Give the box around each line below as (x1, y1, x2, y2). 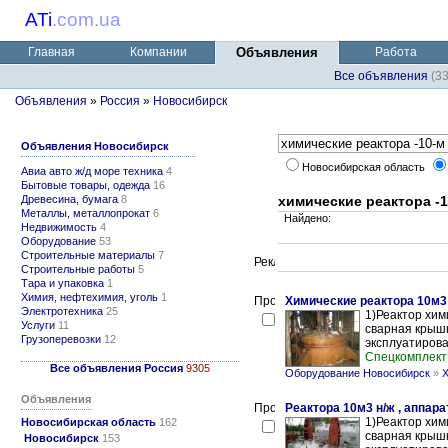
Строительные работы (21, 263, 135, 275)
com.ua (57, 9, 121, 30)
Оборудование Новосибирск (285, 367, 430, 379)
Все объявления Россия (50, 362, 183, 374)
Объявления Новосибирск (21, 140, 169, 152)
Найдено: (278, 212, 331, 224)
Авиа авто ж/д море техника (21, 165, 163, 177)
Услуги (21, 319, 55, 331)
